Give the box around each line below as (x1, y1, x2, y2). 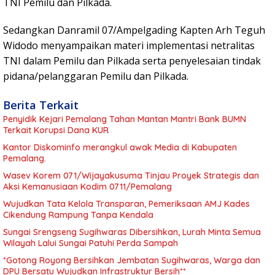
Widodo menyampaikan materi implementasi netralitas (3, 39, 255, 53)
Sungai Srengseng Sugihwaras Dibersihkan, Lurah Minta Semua (3, 227, 261, 238)
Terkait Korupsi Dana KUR (3, 125, 109, 136)
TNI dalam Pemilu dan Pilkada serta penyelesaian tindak (3, 54, 261, 68)
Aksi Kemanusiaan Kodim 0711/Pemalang (3, 181, 172, 193)
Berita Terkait (3, 98, 79, 113)
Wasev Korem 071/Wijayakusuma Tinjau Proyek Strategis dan (3, 170, 259, 182)
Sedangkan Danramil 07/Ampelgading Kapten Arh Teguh (3, 23, 265, 37)
